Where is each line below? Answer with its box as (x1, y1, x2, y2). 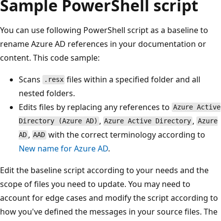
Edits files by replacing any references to (19, 101, 172, 112)
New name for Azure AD (19, 143, 108, 154)
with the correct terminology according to (46, 129, 206, 140)
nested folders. (19, 87, 75, 99)
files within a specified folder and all (65, 74, 201, 85)
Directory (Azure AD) (19, 117, 98, 125)
